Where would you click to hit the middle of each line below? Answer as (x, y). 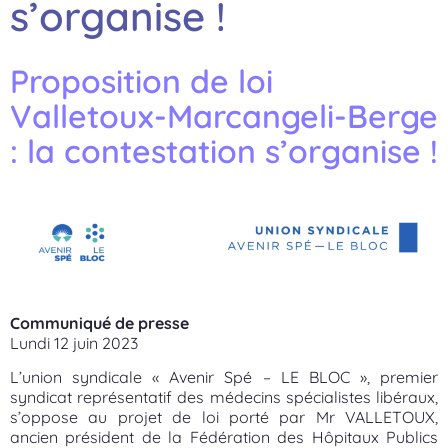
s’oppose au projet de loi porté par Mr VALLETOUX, (224, 417)
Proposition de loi (141, 81)
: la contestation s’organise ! (224, 151)
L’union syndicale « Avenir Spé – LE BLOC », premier (224, 377)
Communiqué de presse (99, 323)
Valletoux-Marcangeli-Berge (224, 116)
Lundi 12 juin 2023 (74, 343)
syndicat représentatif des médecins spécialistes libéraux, (224, 397)
